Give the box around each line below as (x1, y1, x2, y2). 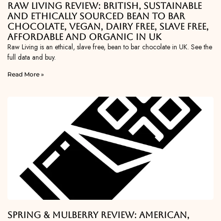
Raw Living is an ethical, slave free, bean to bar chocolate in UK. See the (7, 42, 212, 52)
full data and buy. (7, 52, 56, 63)
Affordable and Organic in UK (7, 32, 161, 42)
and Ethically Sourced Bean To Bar (7, 11, 185, 22)
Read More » (7, 71, 44, 78)
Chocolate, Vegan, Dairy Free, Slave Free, (7, 21, 209, 32)
